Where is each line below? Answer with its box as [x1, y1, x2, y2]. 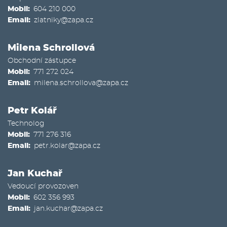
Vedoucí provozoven [8, 182, 79, 190]
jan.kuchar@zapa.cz [34, 205, 103, 212]
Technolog [8, 120, 45, 127]
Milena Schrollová [8, 43, 95, 53]
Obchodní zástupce [8, 57, 76, 64]
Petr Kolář [8, 106, 57, 116]
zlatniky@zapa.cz [34, 16, 93, 24]
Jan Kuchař [8, 169, 62, 178]
